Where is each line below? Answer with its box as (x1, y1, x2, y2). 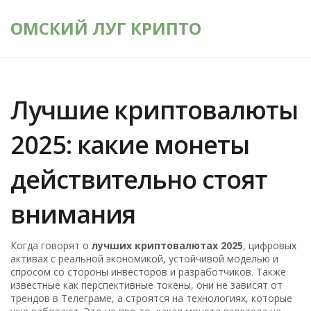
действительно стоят (10, 162, 267, 196)
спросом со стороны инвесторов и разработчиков (10, 265, 252, 278)
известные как (10, 278, 82, 292)
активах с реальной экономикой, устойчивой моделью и (10, 252, 279, 265)
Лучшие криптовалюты (10, 93, 298, 127)
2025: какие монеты (10, 128, 249, 162)
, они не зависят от (191, 278, 283, 292)
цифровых (249, 239, 297, 252)
